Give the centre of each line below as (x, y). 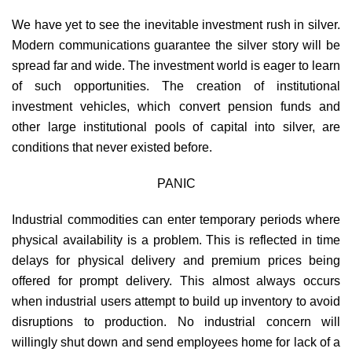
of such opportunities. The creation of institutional (176, 86)
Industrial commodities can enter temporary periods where (176, 219)
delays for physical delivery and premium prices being (176, 260)
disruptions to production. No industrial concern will (176, 321)
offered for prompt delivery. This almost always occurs (176, 280)
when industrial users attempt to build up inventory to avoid (176, 301)
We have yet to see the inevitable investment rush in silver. (176, 24)
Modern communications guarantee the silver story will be (176, 45)
